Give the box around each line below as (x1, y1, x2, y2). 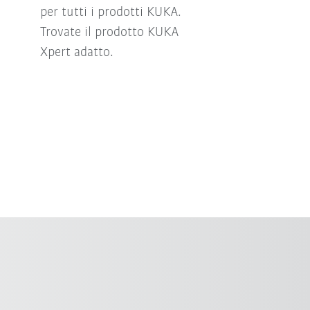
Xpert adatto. (39, 45, 113, 60)
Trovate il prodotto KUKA (39, 25, 179, 39)
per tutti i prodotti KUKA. (39, 5, 181, 19)
